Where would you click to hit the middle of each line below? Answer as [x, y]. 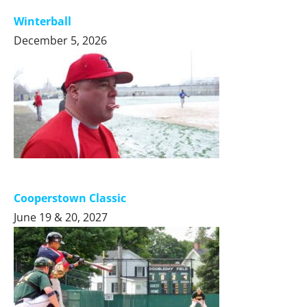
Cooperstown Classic [70, 198]
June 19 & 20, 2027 [61, 217]
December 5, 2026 [60, 40]
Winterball [42, 21]
